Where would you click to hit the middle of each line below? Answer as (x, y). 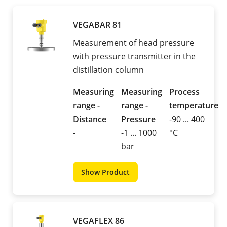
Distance (90, 119)
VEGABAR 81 (97, 25)
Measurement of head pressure (134, 43)
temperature (194, 106)
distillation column (108, 70)
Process (184, 92)
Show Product (105, 172)
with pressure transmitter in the (134, 56)
